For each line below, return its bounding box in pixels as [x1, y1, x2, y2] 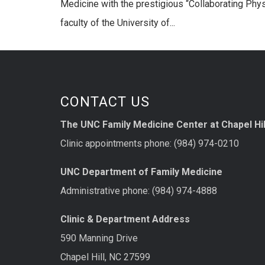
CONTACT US [60, 93, 150, 111]
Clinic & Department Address [60, 213, 190, 225]
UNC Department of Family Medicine [60, 166, 222, 177]
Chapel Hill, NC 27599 [60, 251, 150, 263]
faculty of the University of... [60, 17, 175, 29]
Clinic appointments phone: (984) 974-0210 [60, 138, 239, 150]
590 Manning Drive [60, 232, 138, 244]
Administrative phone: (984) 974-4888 [60, 185, 217, 196]
